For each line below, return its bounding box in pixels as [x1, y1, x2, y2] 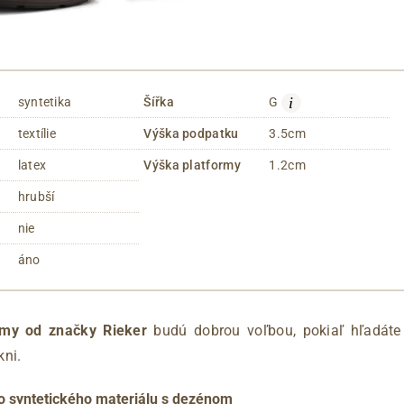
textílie [17, 125, 57, 141]
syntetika [17, 94, 72, 109]
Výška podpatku [143, 125, 239, 141]
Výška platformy [143, 157, 241, 172]
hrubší [17, 188, 55, 204]
